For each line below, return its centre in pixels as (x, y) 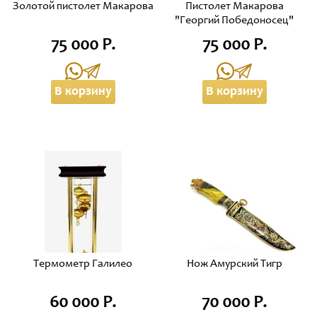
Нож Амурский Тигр (234, 264)
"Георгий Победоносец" (234, 21)
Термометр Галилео (83, 264)
